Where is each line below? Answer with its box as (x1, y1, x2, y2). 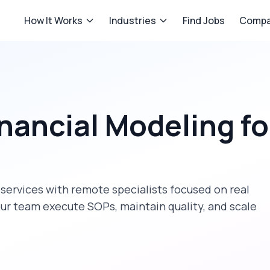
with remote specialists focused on (43, 182, 230, 196)
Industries (109, 14, 156, 27)
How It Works (24, 14, 83, 27)
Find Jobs (183, 14, 225, 27)
